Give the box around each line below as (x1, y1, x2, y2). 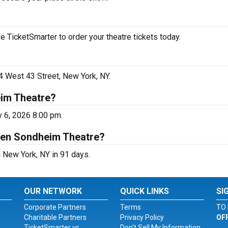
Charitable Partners (24, 213, 87, 221)
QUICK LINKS (120, 186, 169, 196)
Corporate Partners (24, 203, 87, 211)
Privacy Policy (120, 213, 164, 221)
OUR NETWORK (24, 186, 82, 196)
